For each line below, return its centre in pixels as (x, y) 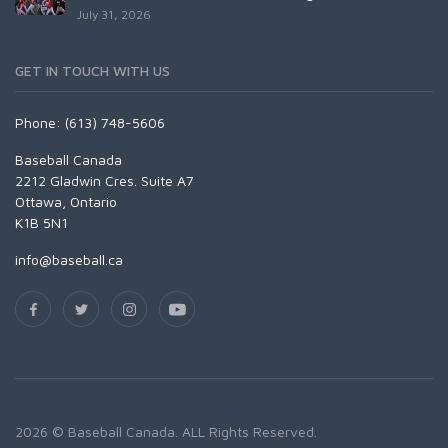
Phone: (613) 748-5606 (90, 122)
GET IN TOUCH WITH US (92, 70)
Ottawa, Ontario (66, 201)
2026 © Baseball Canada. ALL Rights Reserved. (166, 431)
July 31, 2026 (114, 14)
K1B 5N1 (41, 222)
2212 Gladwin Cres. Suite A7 (104, 180)
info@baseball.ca (69, 259)
